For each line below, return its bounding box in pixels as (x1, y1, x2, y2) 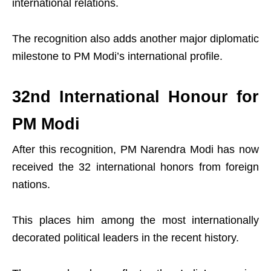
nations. (12, 178, 50, 191)
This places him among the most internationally (12, 214, 259, 226)
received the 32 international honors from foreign (12, 161, 259, 173)
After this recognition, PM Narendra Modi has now (12, 143, 259, 155)
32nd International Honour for (12, 88, 259, 106)
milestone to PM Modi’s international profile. (12, 50, 223, 62)
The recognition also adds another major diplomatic (12, 33, 259, 45)
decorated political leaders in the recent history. (12, 232, 239, 244)
